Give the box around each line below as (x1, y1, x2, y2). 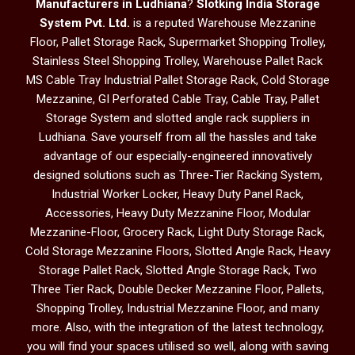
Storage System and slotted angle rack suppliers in (45, 111, 310, 125)
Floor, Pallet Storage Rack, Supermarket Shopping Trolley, (29, 35, 326, 49)
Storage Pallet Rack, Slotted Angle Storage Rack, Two (38, 263, 317, 277)
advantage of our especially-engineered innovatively (43, 149, 312, 163)
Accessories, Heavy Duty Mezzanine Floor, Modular (44, 206, 311, 220)
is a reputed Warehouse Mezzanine (132, 16, 316, 30)
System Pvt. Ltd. (39, 16, 133, 30)
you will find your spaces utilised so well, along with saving (26, 339, 329, 353)
